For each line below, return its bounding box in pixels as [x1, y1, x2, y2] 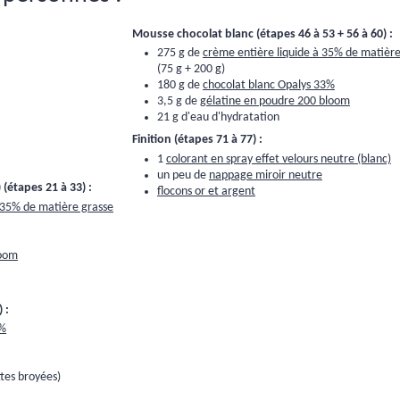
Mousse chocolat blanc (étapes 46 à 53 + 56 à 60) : [131, 27, 393, 41]
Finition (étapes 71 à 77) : [131, 133, 262, 147]
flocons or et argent [156, 184, 255, 198]
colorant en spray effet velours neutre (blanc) [165, 152, 391, 166]
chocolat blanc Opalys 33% [202, 79, 335, 93]
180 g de [156, 79, 203, 93]
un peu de [156, 168, 209, 182]
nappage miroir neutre [208, 168, 322, 182]
